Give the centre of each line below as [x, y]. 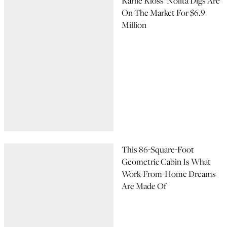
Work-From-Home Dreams [169, 174]
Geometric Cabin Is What [166, 162]
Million [134, 25]
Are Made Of [144, 186]
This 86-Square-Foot [158, 149]
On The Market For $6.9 [163, 13]
